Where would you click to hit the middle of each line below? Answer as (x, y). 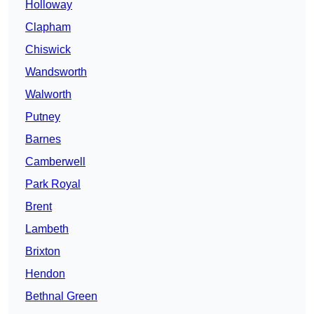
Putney (43, 117)
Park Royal (53, 184)
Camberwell (55, 162)
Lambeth (47, 229)
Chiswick (48, 50)
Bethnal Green (61, 296)
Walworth (48, 95)
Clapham (48, 27)
